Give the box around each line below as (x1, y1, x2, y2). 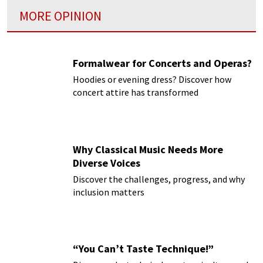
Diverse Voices (73, 156, 140, 170)
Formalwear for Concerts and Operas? (73, 56, 252, 70)
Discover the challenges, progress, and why (73, 173, 245, 185)
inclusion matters (73, 186, 144, 198)
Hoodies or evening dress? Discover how (73, 73, 231, 86)
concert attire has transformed (73, 86, 198, 99)
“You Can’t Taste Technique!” (73, 242, 214, 256)
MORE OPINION (19, 8, 102, 25)
